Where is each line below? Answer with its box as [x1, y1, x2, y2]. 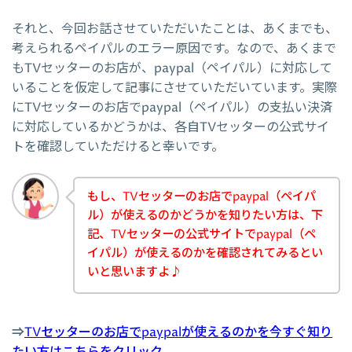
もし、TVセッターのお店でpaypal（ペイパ [87, 189, 316, 206]
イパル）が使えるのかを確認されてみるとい [87, 245, 323, 262]
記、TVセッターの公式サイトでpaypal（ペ [87, 226, 316, 244]
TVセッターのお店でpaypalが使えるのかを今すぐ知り [24, 324, 332, 342]
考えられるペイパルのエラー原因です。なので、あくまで [12, 39, 336, 57]
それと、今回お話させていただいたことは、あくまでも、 [12, 20, 338, 38]
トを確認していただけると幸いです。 [12, 137, 224, 156]
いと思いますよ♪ [87, 264, 181, 281]
